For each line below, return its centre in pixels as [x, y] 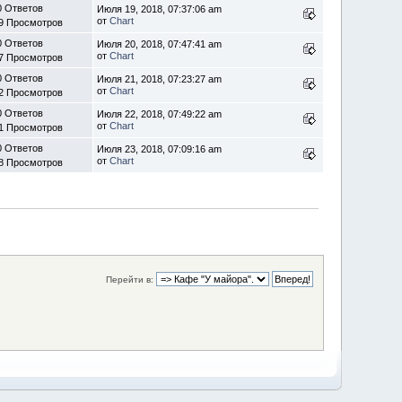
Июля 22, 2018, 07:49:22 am [160, 114]
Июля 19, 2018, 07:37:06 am [160, 9]
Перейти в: [129, 280]
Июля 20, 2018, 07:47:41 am [160, 44]
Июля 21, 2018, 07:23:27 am [160, 79]
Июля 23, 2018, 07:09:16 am [160, 149]
